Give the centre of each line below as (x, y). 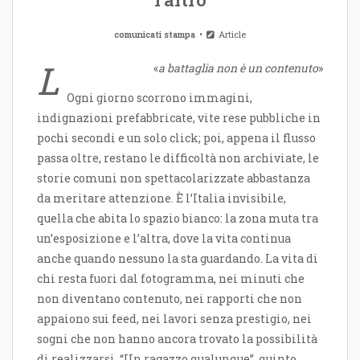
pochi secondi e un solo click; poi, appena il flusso (176, 137)
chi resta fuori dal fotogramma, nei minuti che (171, 278)
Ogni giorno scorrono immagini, (160, 97)
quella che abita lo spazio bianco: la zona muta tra (178, 218)
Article (231, 35)
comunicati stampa (155, 35)
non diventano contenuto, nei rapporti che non (170, 298)
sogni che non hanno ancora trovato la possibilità (177, 338)
